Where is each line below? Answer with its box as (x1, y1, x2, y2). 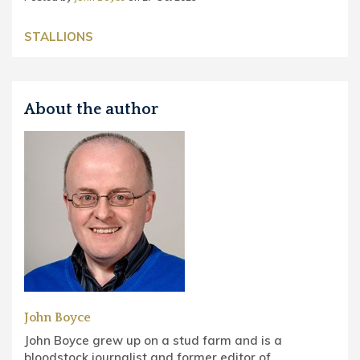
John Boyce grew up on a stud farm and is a (24, 332, 282, 348)
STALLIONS (24, 28, 93, 44)
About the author (24, 100, 158, 118)
